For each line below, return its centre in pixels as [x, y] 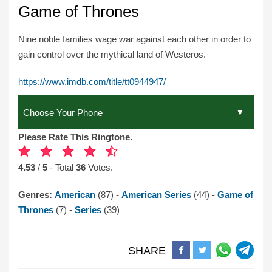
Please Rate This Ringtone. [75, 137]
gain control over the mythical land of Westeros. [112, 55]
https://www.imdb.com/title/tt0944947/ [92, 82]
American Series [158, 194]
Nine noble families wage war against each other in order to [134, 39]
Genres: [36, 194]
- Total [63, 167]
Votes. [99, 167]
